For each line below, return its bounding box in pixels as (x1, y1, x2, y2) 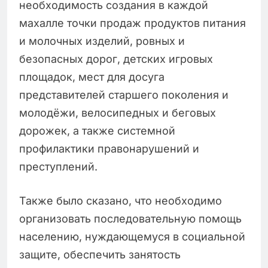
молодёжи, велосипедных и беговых (19, 106, 216, 120)
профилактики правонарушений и (19, 142, 199, 156)
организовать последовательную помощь (19, 212, 242, 226)
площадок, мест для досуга (19, 71, 165, 84)
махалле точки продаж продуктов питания (19, 17, 246, 30)
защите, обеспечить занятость (19, 248, 181, 261)
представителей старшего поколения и (19, 89, 229, 102)
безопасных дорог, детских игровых (19, 53, 213, 66)
